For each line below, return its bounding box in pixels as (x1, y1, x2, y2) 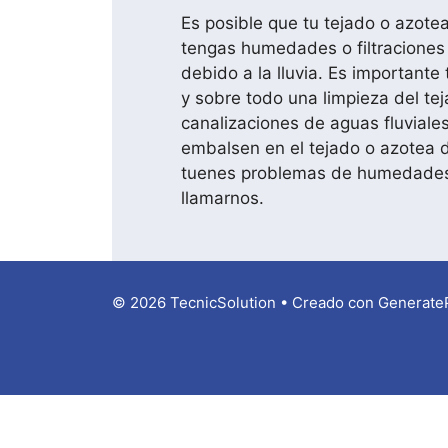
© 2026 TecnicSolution (112, 292, 276, 312)
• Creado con (276, 292, 378, 312)
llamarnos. (181, 187, 264, 208)
